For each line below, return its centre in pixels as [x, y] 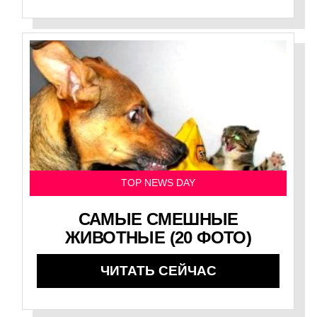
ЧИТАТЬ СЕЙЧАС [158, 271]
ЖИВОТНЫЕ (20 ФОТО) [158, 238]
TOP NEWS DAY [158, 183]
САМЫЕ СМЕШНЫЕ [158, 219]
